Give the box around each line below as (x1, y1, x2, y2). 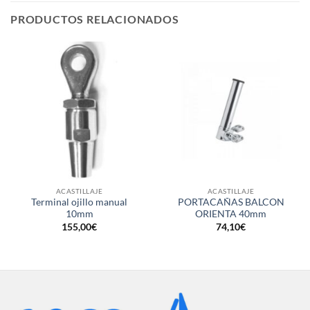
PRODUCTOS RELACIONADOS (10, 12, 179, 26)
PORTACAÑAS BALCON (177, 197, 284, 208)
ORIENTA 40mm (195, 208, 266, 220)
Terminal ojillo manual (31, 197, 127, 208)
